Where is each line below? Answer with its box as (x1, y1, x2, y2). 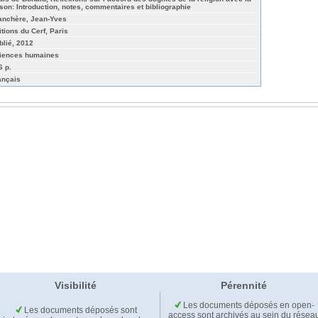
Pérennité (221, 280, 267, 292)
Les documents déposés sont (21, 305, 137, 316)
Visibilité (54, 280, 97, 292)
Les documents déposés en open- (181, 300, 314, 311)
